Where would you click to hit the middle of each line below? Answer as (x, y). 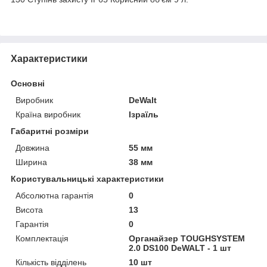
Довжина (32, 148)
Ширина (31, 162)
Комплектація (42, 238)
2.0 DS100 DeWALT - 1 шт (180, 248)
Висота (29, 209)
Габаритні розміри (50, 131)
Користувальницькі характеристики (87, 178)
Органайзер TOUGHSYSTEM (187, 238)
